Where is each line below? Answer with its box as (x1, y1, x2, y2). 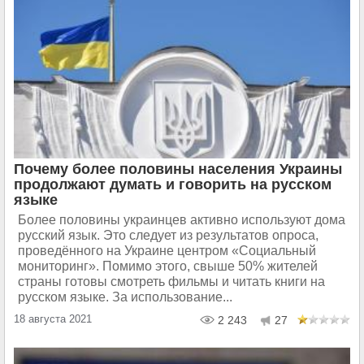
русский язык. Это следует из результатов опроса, (18, 228, 318, 242)
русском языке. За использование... (18, 290, 232, 304)
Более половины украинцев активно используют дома (18, 213, 345, 227)
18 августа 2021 (14, 313, 92, 325)
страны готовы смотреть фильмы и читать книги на (18, 275, 325, 288)
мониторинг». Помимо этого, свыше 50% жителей (18, 259, 318, 273)
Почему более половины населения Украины (14, 161, 342, 177)
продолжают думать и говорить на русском (14, 176, 331, 193)
